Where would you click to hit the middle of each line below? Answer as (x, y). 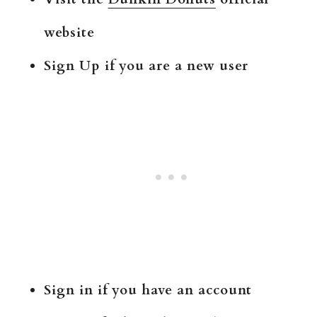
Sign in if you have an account (148, 290)
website (69, 33)
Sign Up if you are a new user (146, 66)
